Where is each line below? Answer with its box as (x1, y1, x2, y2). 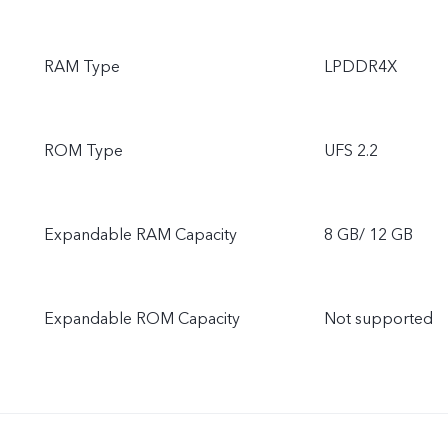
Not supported (324, 308, 433, 330)
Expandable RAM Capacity (44, 224, 237, 246)
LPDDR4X (324, 56, 397, 78)
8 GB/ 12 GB (324, 224, 413, 246)
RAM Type (44, 56, 120, 78)
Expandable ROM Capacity (44, 308, 240, 330)
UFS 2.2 (324, 140, 378, 162)
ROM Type (44, 140, 123, 162)
